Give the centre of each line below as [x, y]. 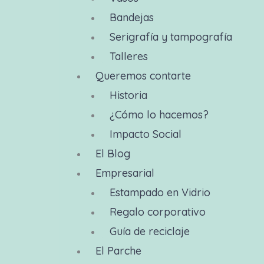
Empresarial [125, 173]
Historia [128, 95]
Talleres [128, 56]
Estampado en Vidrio [160, 192]
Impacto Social [145, 134]
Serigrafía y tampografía [171, 37]
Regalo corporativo [157, 212]
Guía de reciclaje [149, 231]
